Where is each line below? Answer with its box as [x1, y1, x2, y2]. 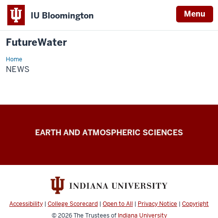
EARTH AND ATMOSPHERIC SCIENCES [35, 127, 183, 138]
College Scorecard [48, 200, 98, 208]
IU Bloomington [31, 10, 94, 21]
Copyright [182, 200, 209, 208]
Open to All [103, 200, 133, 208]
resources [5, 136, 67, 153]
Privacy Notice [138, 200, 177, 208]
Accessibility [9, 200, 43, 208]
